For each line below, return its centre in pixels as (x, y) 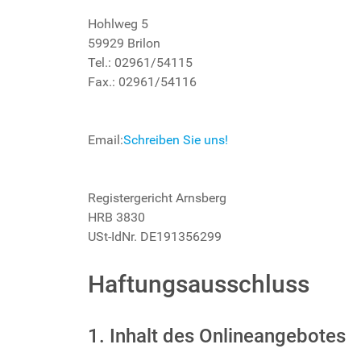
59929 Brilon (124, 43)
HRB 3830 (116, 217)
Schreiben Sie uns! (176, 139)
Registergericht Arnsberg (157, 197)
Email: (106, 139)
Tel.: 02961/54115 (140, 62)
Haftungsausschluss (199, 284)
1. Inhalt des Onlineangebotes (217, 336)
